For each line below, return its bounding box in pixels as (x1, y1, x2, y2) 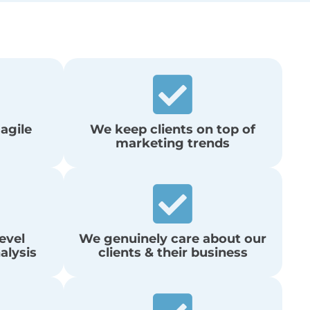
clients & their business (98, 244, 248, 260)
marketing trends (116, 134, 230, 151)
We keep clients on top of (90, 120, 256, 137)
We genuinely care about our (79, 230, 267, 246)
